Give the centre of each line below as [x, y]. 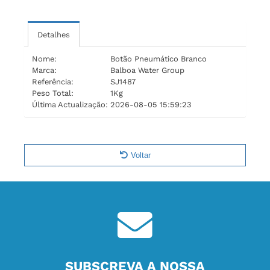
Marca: [44, 70]
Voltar [140, 155]
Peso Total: [53, 93]
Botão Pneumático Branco [159, 58]
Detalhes [54, 34]
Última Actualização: [70, 104]
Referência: [53, 81]
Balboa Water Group [147, 70]
